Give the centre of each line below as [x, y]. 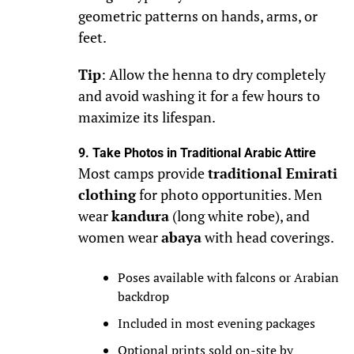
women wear [119, 238]
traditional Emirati [272, 174]
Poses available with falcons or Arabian [228, 278]
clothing [107, 195]
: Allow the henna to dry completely [213, 75]
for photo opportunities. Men [229, 195]
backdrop [143, 297]
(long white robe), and [239, 217]
